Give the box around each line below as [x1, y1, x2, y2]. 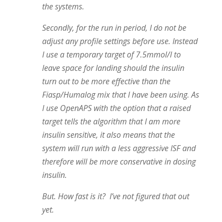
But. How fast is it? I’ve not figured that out [42, 191, 189, 202]
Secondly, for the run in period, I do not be [42, 22, 186, 33]
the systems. [42, 1, 84, 12]
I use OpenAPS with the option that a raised [42, 103, 191, 113]
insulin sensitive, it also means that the [42, 129, 175, 140]
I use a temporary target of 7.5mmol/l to [42, 49, 181, 60]
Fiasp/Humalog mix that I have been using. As [42, 89, 199, 100]
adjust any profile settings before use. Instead [42, 36, 198, 47]
